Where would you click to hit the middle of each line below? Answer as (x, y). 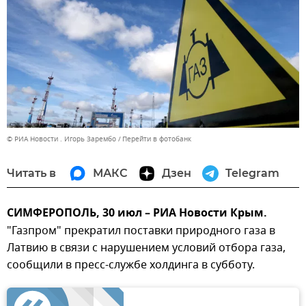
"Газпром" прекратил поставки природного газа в (141, 231)
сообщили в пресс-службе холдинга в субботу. (131, 265)
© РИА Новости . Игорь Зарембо (61, 139)
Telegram (252, 173)
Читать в (31, 173)
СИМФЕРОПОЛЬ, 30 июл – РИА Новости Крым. (137, 213)
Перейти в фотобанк (157, 139)
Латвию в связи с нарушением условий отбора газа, (146, 248)
